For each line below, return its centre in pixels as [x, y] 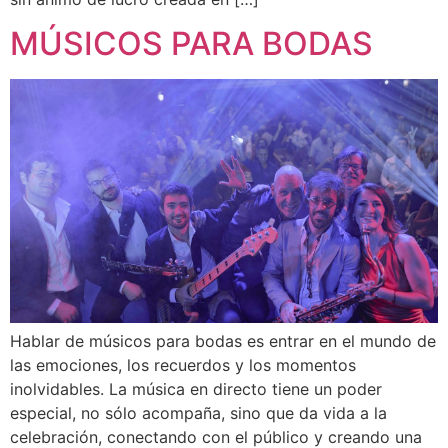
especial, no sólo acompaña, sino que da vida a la [198, 413]
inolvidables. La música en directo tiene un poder [196, 389]
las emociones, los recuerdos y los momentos [183, 365]
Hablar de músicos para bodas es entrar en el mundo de [223, 341]
